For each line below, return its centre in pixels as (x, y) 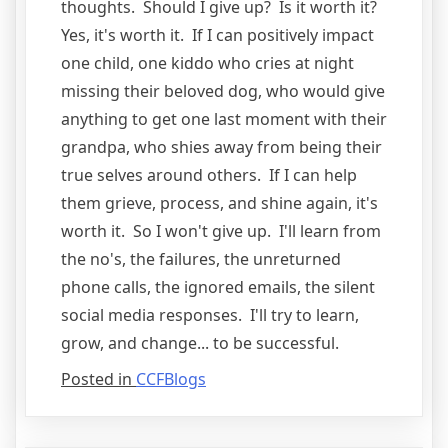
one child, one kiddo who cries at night (207, 62)
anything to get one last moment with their (224, 118)
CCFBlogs (171, 378)
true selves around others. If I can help (209, 174)
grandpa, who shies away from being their (221, 146)
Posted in (98, 378)
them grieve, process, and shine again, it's (219, 202)
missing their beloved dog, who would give (223, 90)
